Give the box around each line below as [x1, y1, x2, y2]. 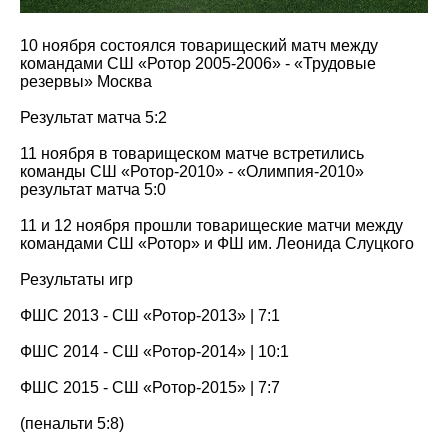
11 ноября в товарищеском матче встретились [20, 145, 364, 162]
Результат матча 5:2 [20, 109, 167, 126]
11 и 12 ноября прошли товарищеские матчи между [20, 217, 403, 234]
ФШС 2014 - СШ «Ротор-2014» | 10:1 [20, 343, 289, 360]
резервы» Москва [20, 73, 152, 90]
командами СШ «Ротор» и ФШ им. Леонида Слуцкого [20, 235, 414, 252]
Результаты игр [20, 271, 133, 288]
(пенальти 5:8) [20, 415, 124, 432]
